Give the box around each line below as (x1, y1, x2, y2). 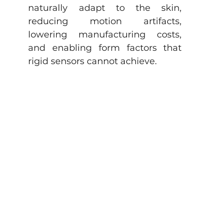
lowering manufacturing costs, (28, 29, 182, 40)
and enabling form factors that (28, 42, 182, 53)
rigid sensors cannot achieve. (28, 55, 157, 67)
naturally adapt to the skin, (28, 2, 182, 13)
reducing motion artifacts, (28, 15, 182, 27)
